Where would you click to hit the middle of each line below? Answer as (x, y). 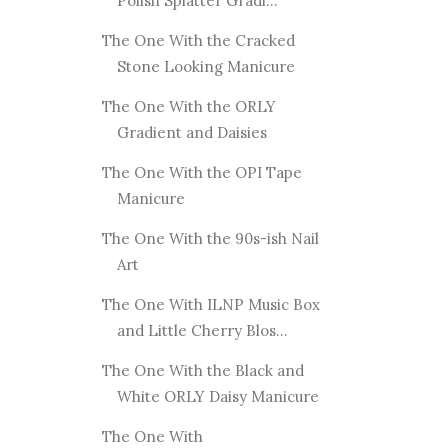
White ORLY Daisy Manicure (217, 396)
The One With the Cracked (198, 40)
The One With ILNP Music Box (210, 304)
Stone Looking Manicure (205, 66)
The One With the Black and (202, 370)
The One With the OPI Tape (201, 172)
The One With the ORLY (188, 106)
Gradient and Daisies (191, 132)
